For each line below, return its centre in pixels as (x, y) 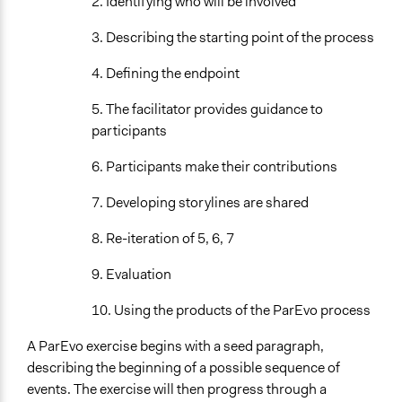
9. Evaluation (131, 275)
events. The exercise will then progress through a (177, 389)
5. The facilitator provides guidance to (207, 109)
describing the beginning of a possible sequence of (184, 368)
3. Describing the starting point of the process (233, 38)
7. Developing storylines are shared (200, 203)
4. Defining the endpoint (166, 74)
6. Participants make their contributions (214, 167)
